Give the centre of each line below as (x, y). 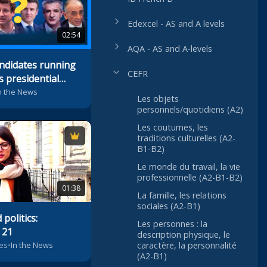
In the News (32, 245)
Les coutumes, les (173, 128)
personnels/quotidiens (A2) (190, 110)
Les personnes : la (172, 224)
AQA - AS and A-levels (170, 49)
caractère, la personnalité (187, 246)
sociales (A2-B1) (169, 206)
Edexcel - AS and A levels (176, 24)
